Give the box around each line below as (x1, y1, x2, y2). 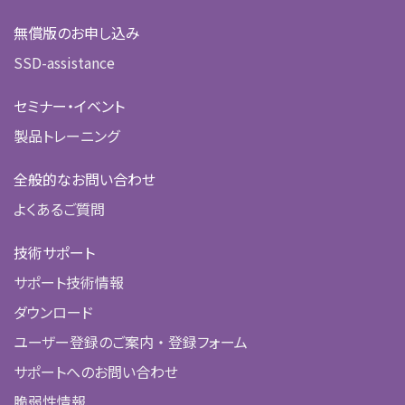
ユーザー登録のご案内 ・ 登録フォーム (14, 330, 248, 353)
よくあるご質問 (14, 197, 105, 220)
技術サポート (14, 240, 95, 263)
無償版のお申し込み (14, 21, 140, 43)
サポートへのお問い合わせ (14, 360, 178, 382)
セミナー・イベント (14, 94, 125, 117)
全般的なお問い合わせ (14, 167, 155, 190)
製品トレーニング (14, 124, 119, 146)
